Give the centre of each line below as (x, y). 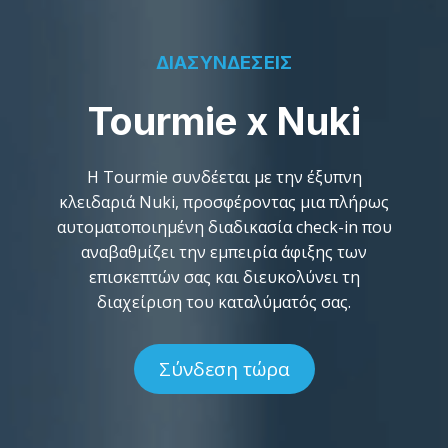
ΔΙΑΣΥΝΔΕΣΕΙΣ (224, 62)
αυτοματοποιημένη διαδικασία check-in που (224, 227)
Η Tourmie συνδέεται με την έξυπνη (224, 177)
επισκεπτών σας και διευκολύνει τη (224, 277)
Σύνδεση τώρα (224, 368)
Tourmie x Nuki (224, 120)
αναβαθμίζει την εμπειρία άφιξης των (224, 252)
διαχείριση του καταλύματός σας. (224, 302)
